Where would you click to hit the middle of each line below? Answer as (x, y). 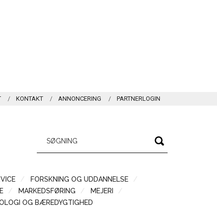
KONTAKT (30, 99)
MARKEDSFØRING (47, 191)
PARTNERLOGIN (138, 99)
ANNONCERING (80, 99)
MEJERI (102, 191)
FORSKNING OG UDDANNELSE (79, 179)
